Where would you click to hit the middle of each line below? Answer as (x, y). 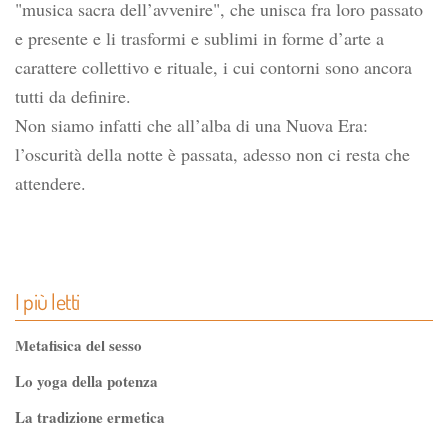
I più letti (47, 301)
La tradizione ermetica (90, 417)
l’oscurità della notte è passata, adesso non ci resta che (212, 154)
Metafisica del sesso (78, 345)
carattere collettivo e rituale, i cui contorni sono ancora (213, 67)
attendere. (50, 183)
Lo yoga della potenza (86, 381)
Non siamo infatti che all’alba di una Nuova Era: (191, 125)
